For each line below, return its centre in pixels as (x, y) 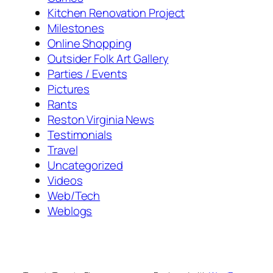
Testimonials (80, 135)
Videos (65, 181)
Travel (63, 150)
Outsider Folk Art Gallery (108, 59)
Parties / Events (87, 74)
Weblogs (70, 211)
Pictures (69, 89)
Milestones (76, 28)
